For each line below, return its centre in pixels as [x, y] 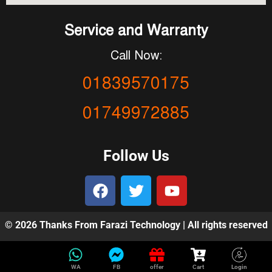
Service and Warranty [136, 30]
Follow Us [136, 155]
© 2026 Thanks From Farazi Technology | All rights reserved [136, 225]
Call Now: [136, 55]
